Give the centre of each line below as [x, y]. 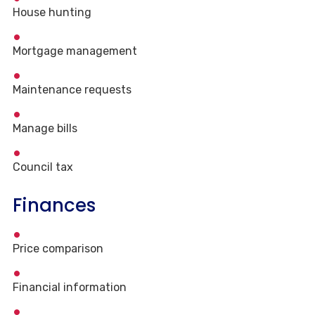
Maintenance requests [72, 90]
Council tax [43, 167]
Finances [54, 206]
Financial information [70, 288]
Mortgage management [75, 51]
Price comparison [58, 249]
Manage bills [45, 129]
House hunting [52, 13]
